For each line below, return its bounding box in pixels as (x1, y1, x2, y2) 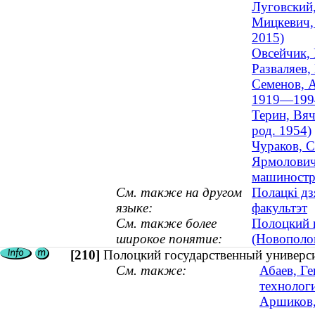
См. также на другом (116, 185, 242, 200)
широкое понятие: (116, 231, 222, 247)
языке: (116, 200, 153, 216)
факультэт (252, 200, 307, 216)
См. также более (116, 216, 217, 231)
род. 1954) (252, 123, 311, 139)
